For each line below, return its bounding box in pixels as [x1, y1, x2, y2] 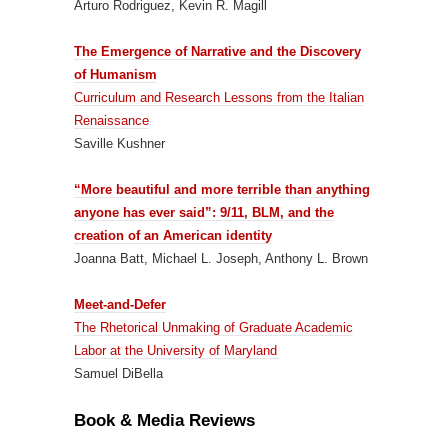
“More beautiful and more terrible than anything [74, 182, 370, 197]
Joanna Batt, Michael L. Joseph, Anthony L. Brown [74, 251, 368, 266]
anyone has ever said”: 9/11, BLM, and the [74, 205, 334, 220]
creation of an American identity [74, 228, 272, 243]
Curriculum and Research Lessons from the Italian [74, 90, 364, 105]
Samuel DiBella [74, 366, 163, 381]
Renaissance [74, 113, 149, 128]
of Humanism [74, 67, 157, 82]
